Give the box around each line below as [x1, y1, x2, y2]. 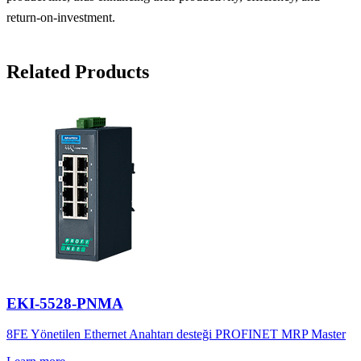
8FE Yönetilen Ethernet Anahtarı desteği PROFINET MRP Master [6, 327, 346, 342]
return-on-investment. [6, 10, 118, 25]
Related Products [6, 60, 149, 82]
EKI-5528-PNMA [6, 294, 123, 312]
